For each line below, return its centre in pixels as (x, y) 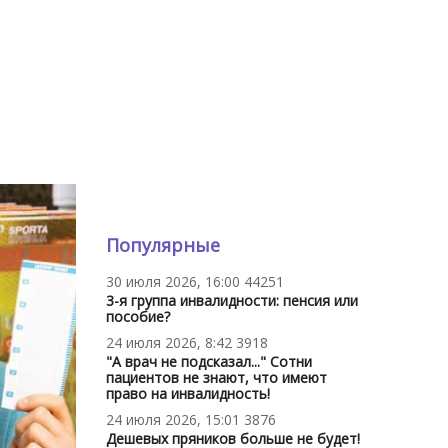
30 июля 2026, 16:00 (173, 281)
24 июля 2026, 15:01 (173, 419)
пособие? (138, 316)
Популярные (163, 244)
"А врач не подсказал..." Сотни (209, 361)
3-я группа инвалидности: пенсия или (232, 300)
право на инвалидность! (188, 393)
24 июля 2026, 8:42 (169, 342)
